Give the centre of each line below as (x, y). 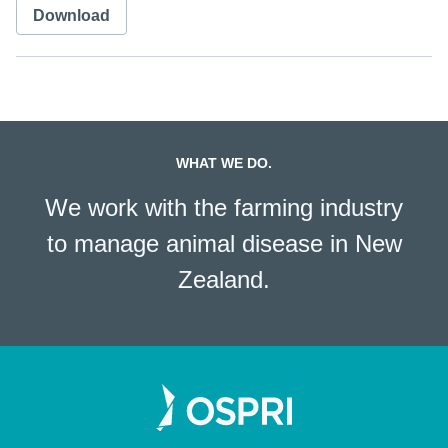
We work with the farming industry (224, 208)
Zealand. (224, 280)
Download (71, 16)
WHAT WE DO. (224, 163)
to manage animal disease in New (224, 244)
